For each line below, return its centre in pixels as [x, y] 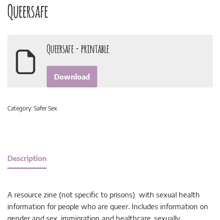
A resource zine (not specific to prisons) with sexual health [104, 195]
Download [72, 77]
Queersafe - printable [78, 48]
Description [27, 158]
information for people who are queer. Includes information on [108, 206]
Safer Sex [45, 108]
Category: [21, 108]
